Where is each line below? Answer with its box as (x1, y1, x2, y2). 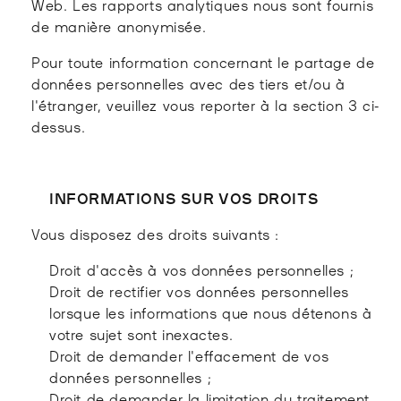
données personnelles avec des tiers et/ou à (31, 73, 346, 93)
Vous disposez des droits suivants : (31, 223, 279, 243)
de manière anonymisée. (31, 15, 207, 36)
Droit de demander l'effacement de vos (49, 345, 329, 365)
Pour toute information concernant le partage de (31, 51, 375, 72)
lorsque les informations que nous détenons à (49, 302, 372, 322)
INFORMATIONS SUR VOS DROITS (49, 187, 320, 208)
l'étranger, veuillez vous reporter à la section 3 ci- (31, 94, 380, 115)
